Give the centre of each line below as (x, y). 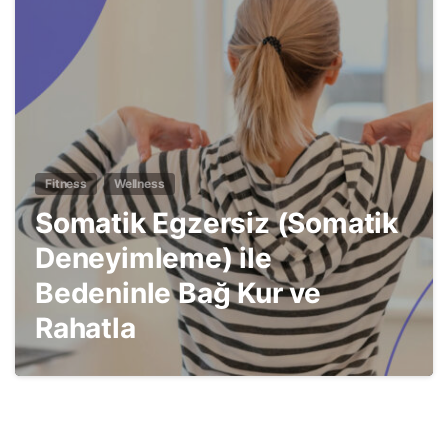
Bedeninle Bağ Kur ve (178, 293)
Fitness (66, 184)
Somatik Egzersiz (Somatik (216, 223)
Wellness (139, 184)
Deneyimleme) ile (153, 258)
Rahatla (85, 328)
